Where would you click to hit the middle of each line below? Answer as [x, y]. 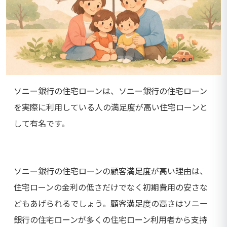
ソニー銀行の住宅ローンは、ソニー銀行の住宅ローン [110, 90]
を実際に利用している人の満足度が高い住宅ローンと [111, 107]
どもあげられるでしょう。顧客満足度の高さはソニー [111, 203]
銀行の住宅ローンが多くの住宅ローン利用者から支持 [110, 219]
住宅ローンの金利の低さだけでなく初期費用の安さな [111, 187]
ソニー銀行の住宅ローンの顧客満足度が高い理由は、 [111, 171]
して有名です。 [42, 123]
